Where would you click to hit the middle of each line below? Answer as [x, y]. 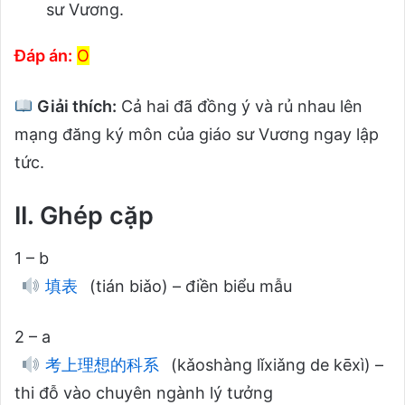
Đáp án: [43, 55]
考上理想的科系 [99, 365]
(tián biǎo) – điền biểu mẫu [188, 287]
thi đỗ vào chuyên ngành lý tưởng [144, 393]
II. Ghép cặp [84, 215]
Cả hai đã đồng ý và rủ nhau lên [239, 106]
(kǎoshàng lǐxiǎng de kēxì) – [274, 365]
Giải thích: [75, 106]
